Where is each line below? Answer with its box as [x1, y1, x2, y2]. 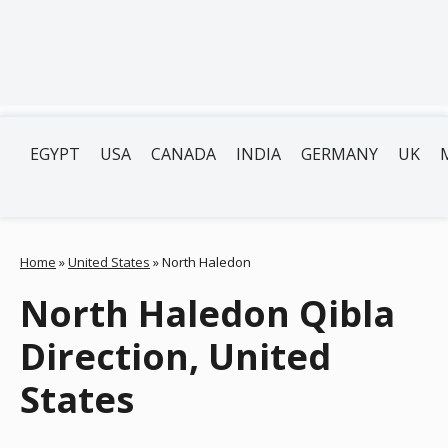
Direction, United [20, 332, 331, 381]
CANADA [151, 143, 216, 165]
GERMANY [301, 143, 378, 165]
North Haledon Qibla [20, 289, 395, 338]
